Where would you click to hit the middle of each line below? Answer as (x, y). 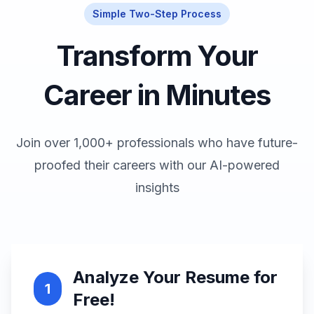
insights (157, 187)
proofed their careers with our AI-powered (157, 165)
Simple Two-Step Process (157, 14)
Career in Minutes (157, 95)
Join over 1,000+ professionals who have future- (157, 143)
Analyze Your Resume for (175, 277)
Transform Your (157, 56)
